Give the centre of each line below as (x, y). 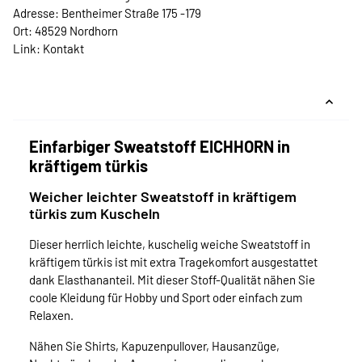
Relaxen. (51, 316)
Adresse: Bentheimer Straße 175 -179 (107, 13)
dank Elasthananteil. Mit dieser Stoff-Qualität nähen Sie (172, 280)
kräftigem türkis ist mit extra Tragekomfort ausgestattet (173, 262)
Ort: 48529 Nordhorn (65, 31)
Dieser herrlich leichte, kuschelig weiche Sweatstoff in (170, 244)
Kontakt (63, 49)
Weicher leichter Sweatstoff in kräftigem (163, 197)
